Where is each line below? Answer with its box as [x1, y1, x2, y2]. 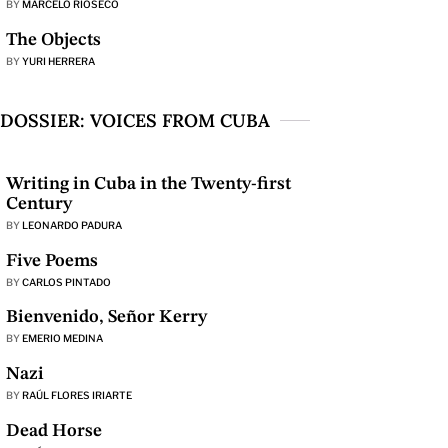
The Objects [6, 30, 102, 49]
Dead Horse [6, 421, 103, 440]
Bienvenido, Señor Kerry [6, 308, 208, 327]
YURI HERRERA [22, 54, 96, 67]
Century [6, 195, 73, 214]
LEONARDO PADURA [22, 219, 123, 232]
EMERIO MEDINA [22, 332, 104, 345]
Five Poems [6, 251, 99, 270]
